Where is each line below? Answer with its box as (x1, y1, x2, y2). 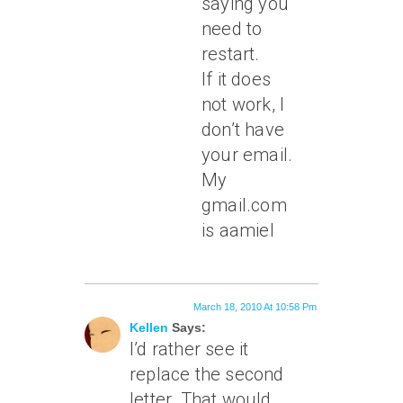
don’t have (201, 119, 284, 140)
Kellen (130, 320, 168, 335)
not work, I (201, 94, 285, 115)
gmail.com (201, 194, 287, 216)
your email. (201, 144, 293, 166)
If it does (201, 68, 271, 90)
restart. (201, 43, 260, 65)
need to (201, 18, 263, 40)
